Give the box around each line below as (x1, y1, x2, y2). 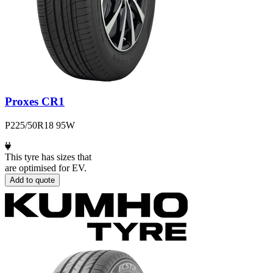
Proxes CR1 (5, 95, 65, 108)
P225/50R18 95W (5, 120, 75, 131)
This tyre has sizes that (5, 152, 91, 163)
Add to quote (10, 175, 55, 185)
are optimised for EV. (5, 163, 87, 174)
